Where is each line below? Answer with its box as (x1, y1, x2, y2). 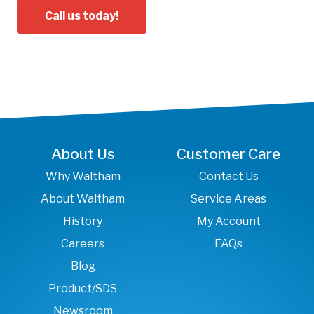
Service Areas (191, 191, 267, 205)
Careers (61, 236, 105, 250)
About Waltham (41, 191, 125, 205)
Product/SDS (48, 281, 118, 295)
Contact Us (198, 169, 259, 183)
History (63, 214, 103, 228)
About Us (50, 144, 115, 163)
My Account (196, 214, 261, 228)
